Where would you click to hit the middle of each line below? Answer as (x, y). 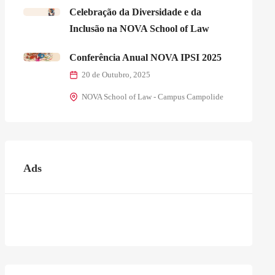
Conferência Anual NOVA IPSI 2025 (145, 57)
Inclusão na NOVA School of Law (139, 28)
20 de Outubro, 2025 (116, 75)
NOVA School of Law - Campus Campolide (152, 97)
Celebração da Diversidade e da (135, 12)
